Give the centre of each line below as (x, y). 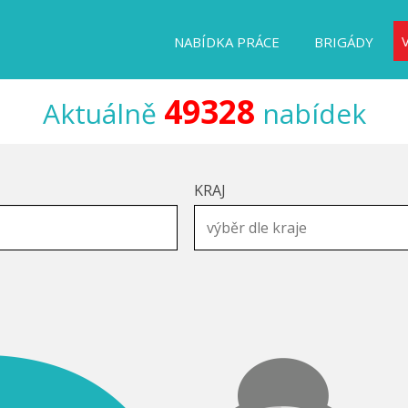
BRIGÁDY (343, 42)
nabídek (310, 113)
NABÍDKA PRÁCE (226, 42)
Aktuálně (103, 113)
